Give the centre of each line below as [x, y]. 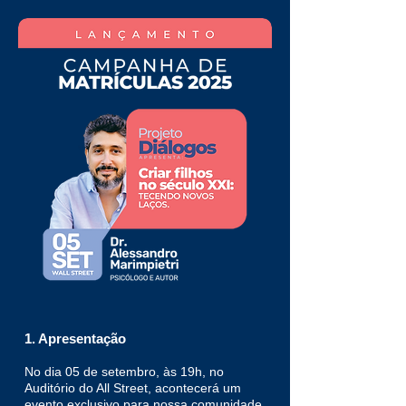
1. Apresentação [75, 338]
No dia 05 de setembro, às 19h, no [124, 372]
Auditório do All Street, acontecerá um [133, 388]
